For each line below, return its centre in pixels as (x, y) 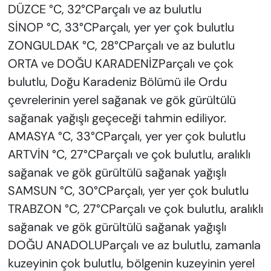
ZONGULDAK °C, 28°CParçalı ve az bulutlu (121, 46)
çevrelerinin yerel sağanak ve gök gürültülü (122, 100)
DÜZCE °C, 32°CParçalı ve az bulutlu (104, 9)
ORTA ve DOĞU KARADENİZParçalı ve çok (120, 64)
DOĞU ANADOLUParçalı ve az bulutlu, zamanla (134, 245)
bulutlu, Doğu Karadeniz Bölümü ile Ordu (117, 82)
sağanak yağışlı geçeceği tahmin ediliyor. (117, 118)
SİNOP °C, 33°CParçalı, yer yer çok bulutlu (121, 28)
